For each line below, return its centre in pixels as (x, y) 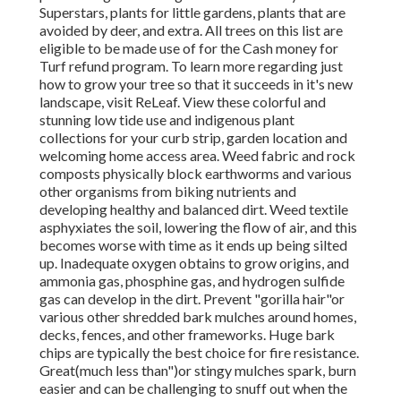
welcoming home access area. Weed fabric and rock (197, 156)
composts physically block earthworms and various (196, 174)
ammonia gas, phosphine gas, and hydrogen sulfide (192, 281)
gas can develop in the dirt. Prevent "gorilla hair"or (192, 299)
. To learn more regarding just (254, 66)
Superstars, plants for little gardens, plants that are (192, 13)
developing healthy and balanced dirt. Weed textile (194, 209)
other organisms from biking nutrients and (168, 192)
